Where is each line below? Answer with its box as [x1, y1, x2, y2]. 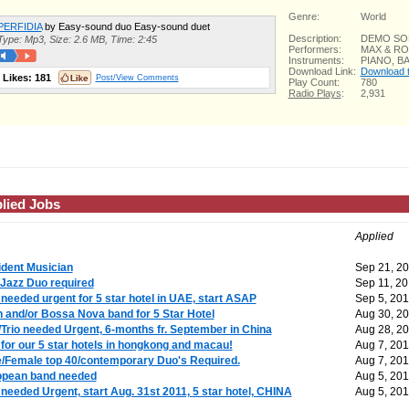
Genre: [288, 11, 320, 22]
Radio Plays [288, 88, 341, 99]
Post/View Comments [95, 72, 179, 82]
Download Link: [288, 66, 356, 77]
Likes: [2, 72, 35, 83]
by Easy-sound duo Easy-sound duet [41, 21, 210, 32]
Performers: [288, 44, 341, 55]
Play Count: [288, 77, 340, 88]
